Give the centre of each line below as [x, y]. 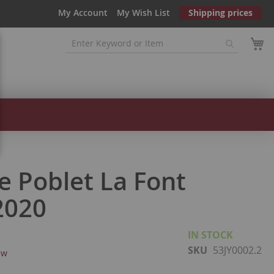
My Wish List [143, 13]
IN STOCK [210, 235]
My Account [83, 13]
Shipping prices [220, 13]
